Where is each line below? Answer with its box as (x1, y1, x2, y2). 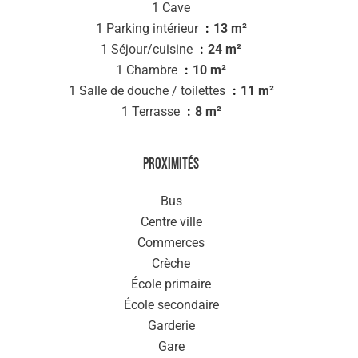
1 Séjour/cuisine (101, 42, 196, 57)
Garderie (147, 318, 195, 333)
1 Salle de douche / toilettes (68, 83, 229, 98)
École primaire (131, 276, 211, 292)
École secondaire (123, 297, 219, 312)
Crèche (152, 256, 190, 271)
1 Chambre (116, 62, 181, 78)
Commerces (137, 235, 205, 250)
